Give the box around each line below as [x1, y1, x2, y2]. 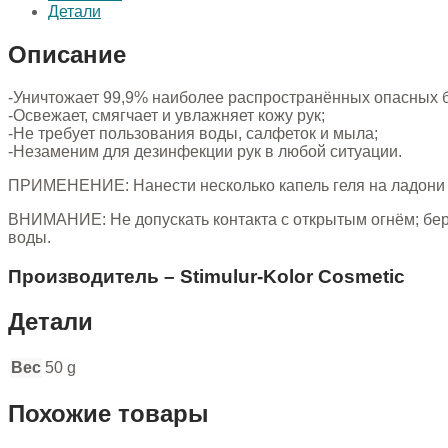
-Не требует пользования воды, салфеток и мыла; [8, 125, 378, 143]
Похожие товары [8, 399, 209, 427]
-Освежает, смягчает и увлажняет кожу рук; [8, 107, 325, 125]
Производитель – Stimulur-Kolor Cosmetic [8, 265, 405, 287]
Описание [8, 41, 126, 69]
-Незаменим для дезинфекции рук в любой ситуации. [8, 143, 402, 161]
